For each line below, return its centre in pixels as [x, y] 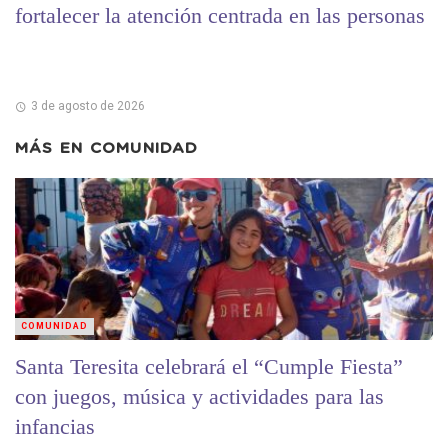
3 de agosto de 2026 [87, 106]
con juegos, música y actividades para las [199, 396]
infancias [55, 426]
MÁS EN [52, 149]
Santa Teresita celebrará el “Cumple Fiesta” [209, 366]
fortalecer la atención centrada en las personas [220, 16]
